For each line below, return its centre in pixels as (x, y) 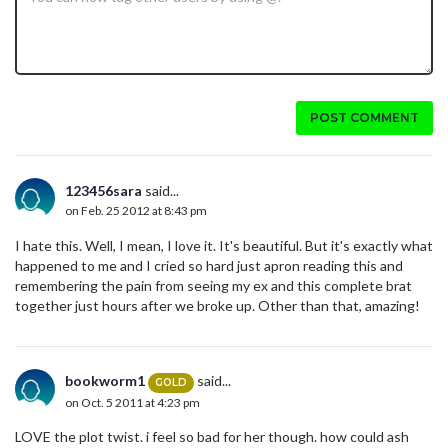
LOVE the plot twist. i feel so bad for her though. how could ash (212, 437)
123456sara (103, 191)
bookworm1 (105, 381)
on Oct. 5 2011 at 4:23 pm (132, 402)
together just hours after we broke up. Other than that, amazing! (217, 306)
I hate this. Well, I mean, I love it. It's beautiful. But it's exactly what (224, 246)
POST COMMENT (364, 118)
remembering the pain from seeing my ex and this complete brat (213, 286)
